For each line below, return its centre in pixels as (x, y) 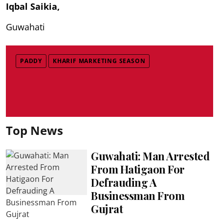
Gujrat (107, 208)
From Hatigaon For (138, 169)
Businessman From (138, 195)
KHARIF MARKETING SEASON (99, 61)
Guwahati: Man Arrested (150, 156)
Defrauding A (124, 182)
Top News (34, 130)
